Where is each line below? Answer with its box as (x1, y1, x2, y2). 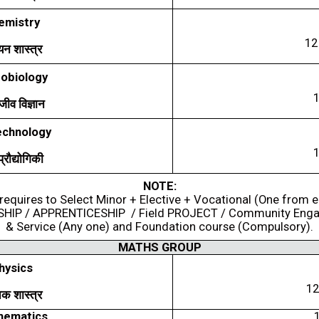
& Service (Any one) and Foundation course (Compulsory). (6, 220, 313, 234)
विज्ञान (18, 98, 45, 111)
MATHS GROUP (117, 241, 202, 254)
